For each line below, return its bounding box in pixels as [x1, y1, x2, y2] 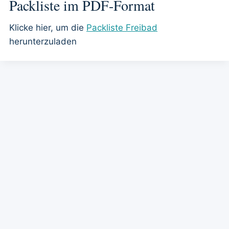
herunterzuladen [9, 36, 77, 47]
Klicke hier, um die [9, 22, 86, 33]
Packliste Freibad [86, 22, 157, 33]
